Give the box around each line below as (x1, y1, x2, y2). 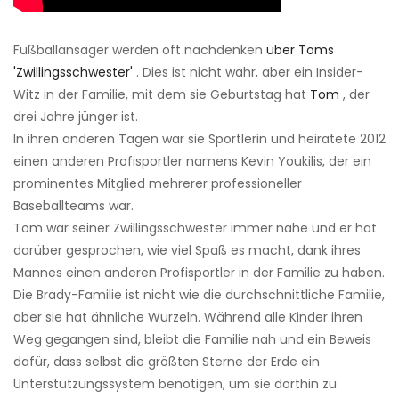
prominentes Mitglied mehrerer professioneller (13, 175, 302, 193)
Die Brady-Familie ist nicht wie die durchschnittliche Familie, (13, 286, 385, 305)
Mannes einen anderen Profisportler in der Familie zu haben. (13, 264, 385, 282)
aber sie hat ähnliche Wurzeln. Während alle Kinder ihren (13, 308, 362, 327)
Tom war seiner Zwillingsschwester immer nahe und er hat (13, 219, 377, 238)
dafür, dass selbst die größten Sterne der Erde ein (13, 353, 320, 371)
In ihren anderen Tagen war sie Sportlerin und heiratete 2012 (13, 130, 386, 149)
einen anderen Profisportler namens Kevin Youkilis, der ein (13, 152, 371, 171)
